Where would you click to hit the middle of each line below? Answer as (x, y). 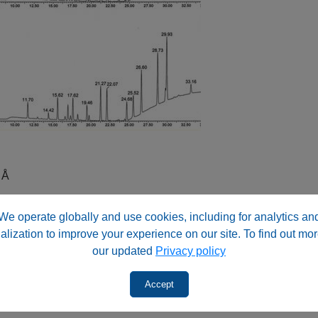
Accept (159, 284)
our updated (124, 251)
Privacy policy (191, 251)
